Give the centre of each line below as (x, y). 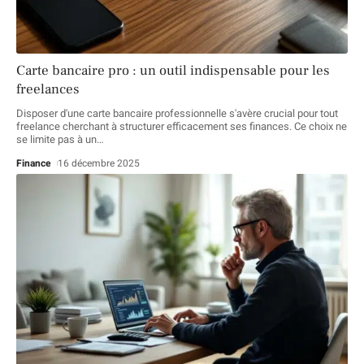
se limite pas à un (56, 139)
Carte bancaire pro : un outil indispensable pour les (173, 70)
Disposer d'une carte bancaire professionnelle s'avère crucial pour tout (177, 113)
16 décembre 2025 (99, 163)
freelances (48, 89)
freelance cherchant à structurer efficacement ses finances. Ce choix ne (182, 126)
